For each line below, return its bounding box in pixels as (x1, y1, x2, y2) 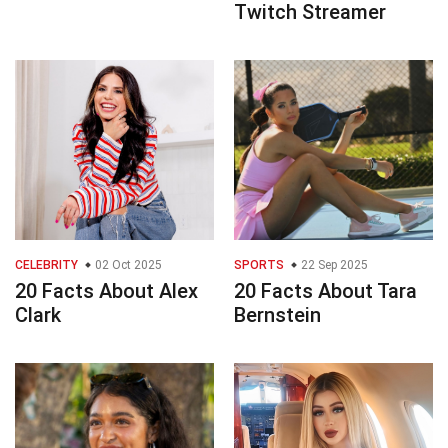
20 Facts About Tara (234, 279, 417, 303)
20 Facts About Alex (15, 279, 198, 303)
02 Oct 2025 (92, 258, 162, 272)
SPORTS (234, 258, 284, 272)
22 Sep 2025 (298, 258, 368, 272)
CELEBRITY (15, 258, 78, 272)
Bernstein (234, 303, 321, 327)
